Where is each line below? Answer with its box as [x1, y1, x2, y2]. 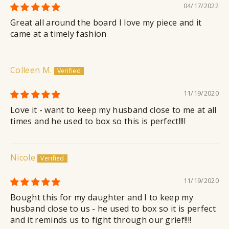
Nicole [10, 152, 35, 164]
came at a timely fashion [10, 28, 107, 40]
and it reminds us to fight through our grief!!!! [10, 214, 192, 226]
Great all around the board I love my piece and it [10, 17, 202, 29]
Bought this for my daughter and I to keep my [10, 192, 194, 203]
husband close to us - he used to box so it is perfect [10, 203, 216, 215]
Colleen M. [10, 64, 52, 76]
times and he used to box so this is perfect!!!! [10, 116, 186, 127]
